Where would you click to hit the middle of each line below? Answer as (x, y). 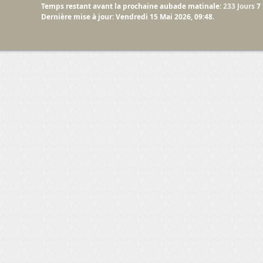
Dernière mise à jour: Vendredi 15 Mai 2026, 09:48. (128, 17)
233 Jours (239, 6)
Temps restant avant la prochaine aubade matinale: (131, 6)
